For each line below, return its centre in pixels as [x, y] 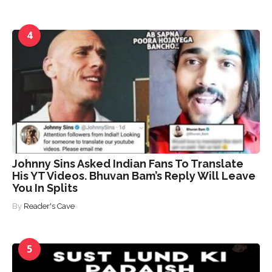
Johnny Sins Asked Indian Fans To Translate [128, 163]
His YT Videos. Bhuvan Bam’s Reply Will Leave [134, 175]
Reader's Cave [49, 206]
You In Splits [45, 188]
